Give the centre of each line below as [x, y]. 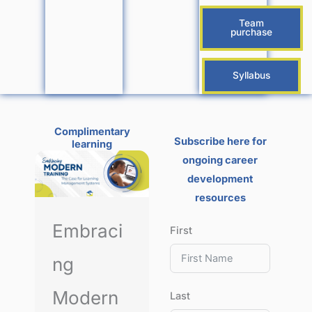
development [220, 179]
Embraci [87, 231]
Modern [85, 298]
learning [92, 145]
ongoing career [220, 161]
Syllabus [251, 76]
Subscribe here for [220, 142]
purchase [251, 32]
